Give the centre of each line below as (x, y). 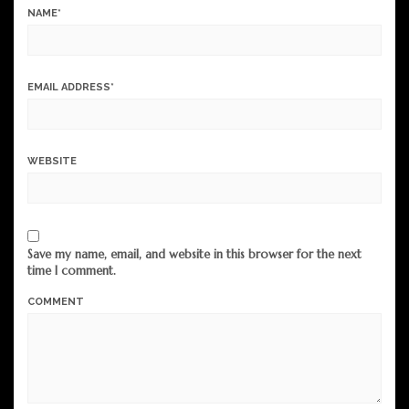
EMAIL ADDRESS (69, 87)
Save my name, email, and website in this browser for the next (194, 254)
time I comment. (72, 270)
